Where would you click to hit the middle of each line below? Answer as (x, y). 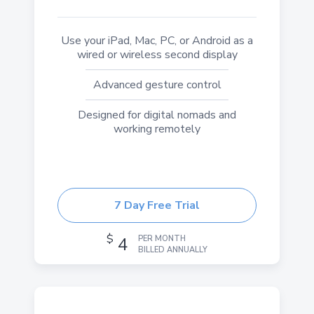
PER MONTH (162, 239)
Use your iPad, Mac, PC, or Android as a (157, 41)
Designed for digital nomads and (157, 115)
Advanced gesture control (157, 85)
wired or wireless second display (157, 55)
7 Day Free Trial (157, 206)
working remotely (157, 129)
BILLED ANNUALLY (173, 250)
